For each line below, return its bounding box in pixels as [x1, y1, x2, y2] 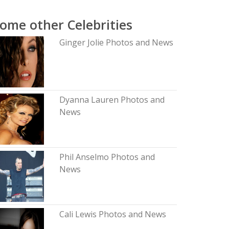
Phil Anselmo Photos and [59, 151, 155, 163]
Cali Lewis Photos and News [59, 209, 166, 220]
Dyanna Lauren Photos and [59, 94, 165, 105]
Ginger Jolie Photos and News [59, 37, 173, 48]
